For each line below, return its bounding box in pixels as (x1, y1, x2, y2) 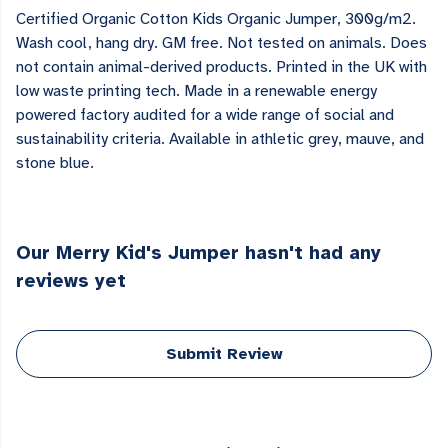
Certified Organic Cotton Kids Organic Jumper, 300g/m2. (16, 9, 416, 30)
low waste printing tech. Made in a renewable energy (16, 81, 377, 102)
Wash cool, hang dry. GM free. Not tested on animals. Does (16, 33, 427, 54)
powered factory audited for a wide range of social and (16, 105, 394, 126)
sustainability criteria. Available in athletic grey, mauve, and (16, 129, 424, 150)
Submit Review (165, 344, 283, 365)
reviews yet (16, 269, 126, 294)
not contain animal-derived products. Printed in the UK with (16, 57, 427, 78)
